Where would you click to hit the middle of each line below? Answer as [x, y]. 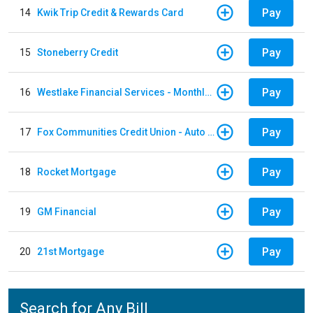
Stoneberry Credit [78, 52]
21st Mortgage [71, 251]
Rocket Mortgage [77, 172]
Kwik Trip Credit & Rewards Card [110, 12]
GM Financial [67, 211]
